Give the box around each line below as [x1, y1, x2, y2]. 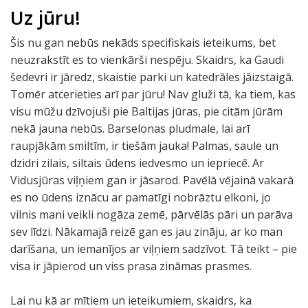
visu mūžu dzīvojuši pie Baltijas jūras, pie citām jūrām [10, 104, 283, 119]
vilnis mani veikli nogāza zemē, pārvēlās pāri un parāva [10, 207, 293, 222]
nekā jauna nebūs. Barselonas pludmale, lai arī [10, 121, 250, 136]
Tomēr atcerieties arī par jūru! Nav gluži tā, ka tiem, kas [10, 87, 296, 102]
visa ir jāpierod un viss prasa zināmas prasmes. [10, 258, 252, 274]
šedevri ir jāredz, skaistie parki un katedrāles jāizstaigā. [10, 69, 294, 85]
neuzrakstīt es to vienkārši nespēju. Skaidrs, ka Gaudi [10, 52, 284, 67]
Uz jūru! [10, 5, 80, 30]
